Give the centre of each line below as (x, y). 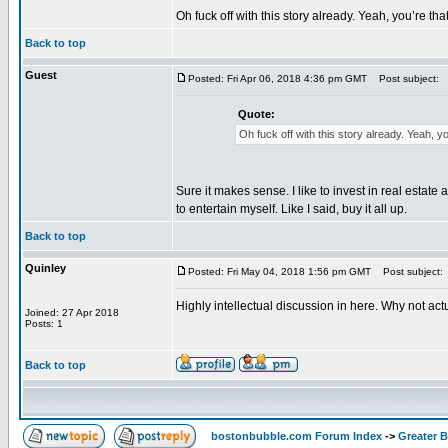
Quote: (256, 114)
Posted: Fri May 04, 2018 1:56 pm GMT (279, 271)
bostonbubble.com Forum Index (296, 436)
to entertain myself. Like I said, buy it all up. (291, 209)
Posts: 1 (44, 323)
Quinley (45, 268)
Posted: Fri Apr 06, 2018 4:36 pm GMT (277, 78)
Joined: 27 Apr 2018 (72, 312)
